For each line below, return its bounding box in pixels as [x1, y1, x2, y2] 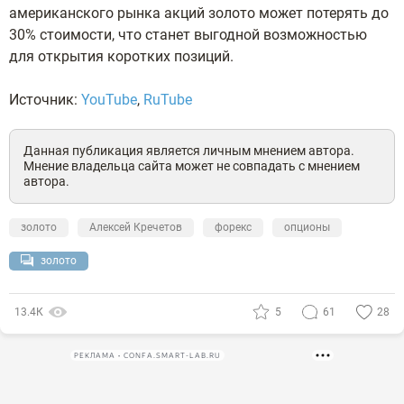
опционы [284, 221, 330, 234]
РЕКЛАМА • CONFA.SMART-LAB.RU [74, 351, 221, 360]
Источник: [9, 91, 81, 109]
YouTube [81, 91, 137, 109]
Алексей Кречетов [89, 221, 182, 234]
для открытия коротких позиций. [9, 48, 234, 66]
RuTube [143, 91, 192, 109]
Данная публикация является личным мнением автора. [23, 143, 354, 159]
